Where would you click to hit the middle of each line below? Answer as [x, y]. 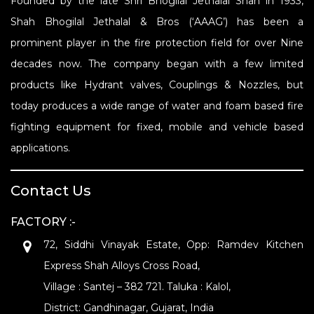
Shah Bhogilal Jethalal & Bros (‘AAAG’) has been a [157, 22]
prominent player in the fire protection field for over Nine [157, 43]
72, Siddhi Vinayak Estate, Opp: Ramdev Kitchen [173, 245]
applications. [40, 148]
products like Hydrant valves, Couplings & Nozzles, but [157, 85]
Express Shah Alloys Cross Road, [123, 266]
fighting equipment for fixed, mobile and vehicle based [157, 127]
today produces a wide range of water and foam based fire [157, 106]
